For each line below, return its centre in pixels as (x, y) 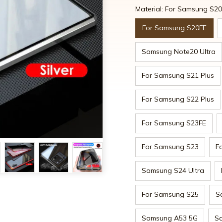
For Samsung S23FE (174, 123)
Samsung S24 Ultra (173, 171)
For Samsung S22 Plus (178, 99)
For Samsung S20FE (174, 28)
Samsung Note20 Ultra (179, 52)
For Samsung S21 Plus (178, 76)
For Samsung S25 (170, 194)
